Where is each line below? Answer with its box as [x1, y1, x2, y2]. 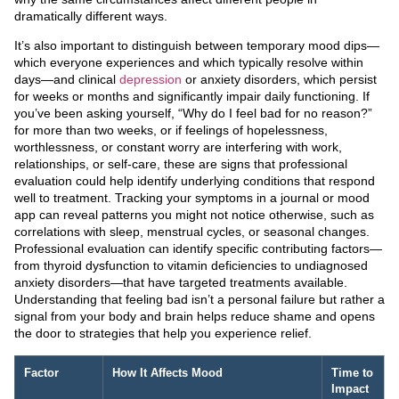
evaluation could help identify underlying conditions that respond [14, 174, 375, 189]
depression [119, 72, 182, 87]
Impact [331, 382, 369, 395]
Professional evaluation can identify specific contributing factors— [14, 241, 382, 256]
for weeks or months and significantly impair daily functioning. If [14, 89, 370, 104]
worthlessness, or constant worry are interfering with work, [14, 140, 342, 155]
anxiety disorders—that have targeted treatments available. [14, 275, 347, 290]
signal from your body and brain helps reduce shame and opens [14, 309, 375, 324]
